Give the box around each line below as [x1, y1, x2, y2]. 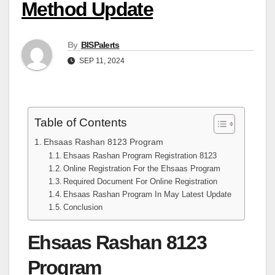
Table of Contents [34, 115, 127, 129]
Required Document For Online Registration [63, 176, 218, 186]
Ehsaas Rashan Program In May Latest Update [63, 189, 232, 199]
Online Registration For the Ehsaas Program [63, 163, 221, 173]
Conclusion [63, 202, 103, 212]
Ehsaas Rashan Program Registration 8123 [63, 150, 217, 160]
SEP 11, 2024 [77, 56, 125, 65]
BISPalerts [80, 39, 120, 50]
